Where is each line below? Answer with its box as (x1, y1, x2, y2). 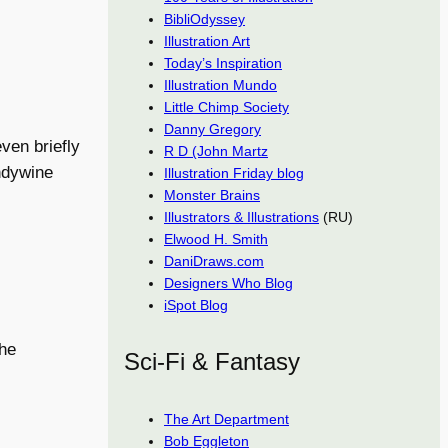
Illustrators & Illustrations (164, 209, 319, 226)
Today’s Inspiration (164, 55, 282, 72)
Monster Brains (164, 187, 260, 204)
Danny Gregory (164, 121, 261, 138)
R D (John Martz (164, 143, 268, 160)
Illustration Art (164, 33, 250, 50)
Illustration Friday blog (164, 165, 304, 182)
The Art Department (164, 411, 289, 428)
